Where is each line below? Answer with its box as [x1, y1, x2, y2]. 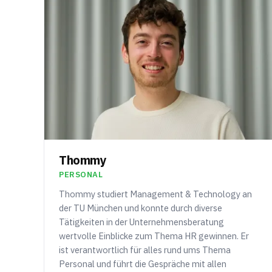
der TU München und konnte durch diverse [59, 202, 222, 214]
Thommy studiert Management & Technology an [59, 188, 252, 200]
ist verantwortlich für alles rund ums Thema [59, 243, 231, 256]
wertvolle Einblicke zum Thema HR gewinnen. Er [59, 229, 249, 242]
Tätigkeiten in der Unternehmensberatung [59, 216, 224, 228]
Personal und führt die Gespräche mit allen [59, 257, 226, 270]
